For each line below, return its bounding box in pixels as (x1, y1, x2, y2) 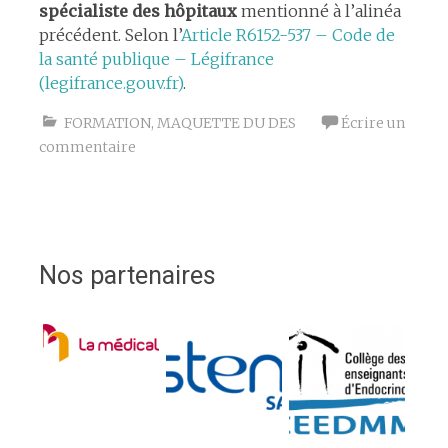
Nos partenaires (38, 260, 216, 290)
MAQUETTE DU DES (156, 113, 296, 132)
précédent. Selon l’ (38, 24, 181, 45)
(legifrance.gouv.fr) (38, 72, 183, 93)
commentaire (38, 137, 136, 156)
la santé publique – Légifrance (38, 48, 274, 69)
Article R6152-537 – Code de (180, 24, 395, 45)
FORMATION (63, 113, 151, 132)
